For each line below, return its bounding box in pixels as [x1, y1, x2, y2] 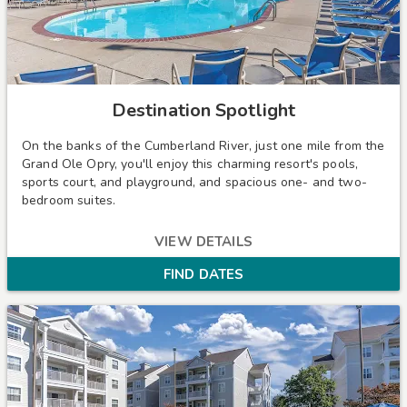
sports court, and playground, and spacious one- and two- [22, 173, 367, 191]
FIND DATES [163, 265, 244, 284]
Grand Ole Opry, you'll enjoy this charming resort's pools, [22, 154, 359, 173]
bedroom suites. [22, 191, 116, 209]
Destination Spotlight [111, 97, 296, 123]
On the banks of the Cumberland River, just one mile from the [22, 136, 385, 154]
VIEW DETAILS [154, 233, 253, 252]
